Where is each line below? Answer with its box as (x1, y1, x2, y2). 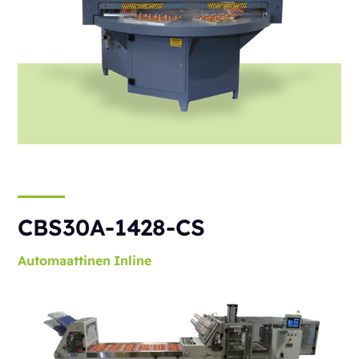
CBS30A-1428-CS (18, 213, 206, 242)
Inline (114, 252, 152, 269)
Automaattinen (18, 252, 111, 269)
